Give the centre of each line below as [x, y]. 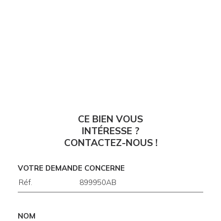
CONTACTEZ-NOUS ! [110, 143]
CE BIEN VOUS [110, 119]
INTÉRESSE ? [110, 131]
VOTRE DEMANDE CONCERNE [71, 168]
